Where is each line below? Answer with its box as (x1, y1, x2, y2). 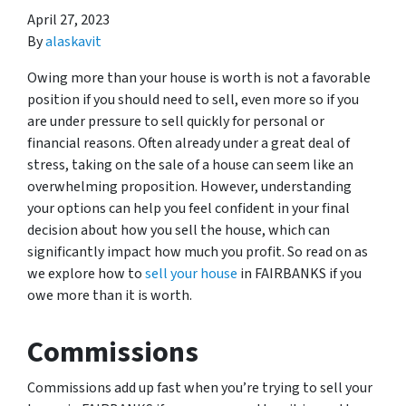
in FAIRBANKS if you (237, 264, 362, 284)
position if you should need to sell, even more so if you (27, 90, 359, 110)
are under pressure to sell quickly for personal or (27, 111, 324, 131)
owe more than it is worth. (27, 285, 192, 305)
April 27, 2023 (27, 10, 110, 30)
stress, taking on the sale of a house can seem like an (27, 155, 353, 175)
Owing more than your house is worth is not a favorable (27, 68, 371, 88)
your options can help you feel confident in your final (27, 198, 350, 218)
